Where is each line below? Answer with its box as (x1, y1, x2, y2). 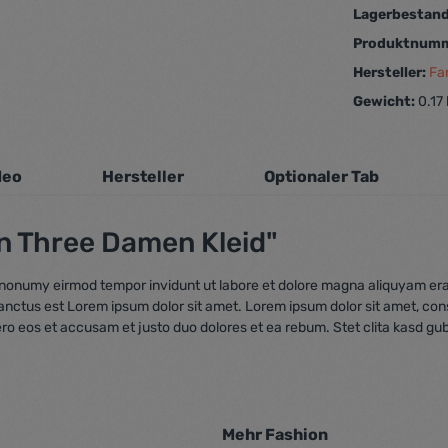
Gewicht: (353, 93, 419, 110)
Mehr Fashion (221, 425, 328, 444)
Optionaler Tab (264, 167, 380, 186)
